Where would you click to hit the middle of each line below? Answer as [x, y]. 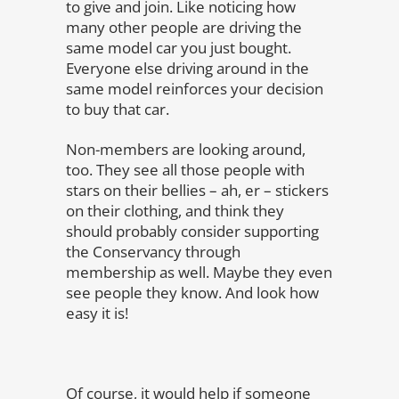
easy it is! [97, 313]
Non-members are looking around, [186, 149]
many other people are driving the [184, 27]
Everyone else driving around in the [187, 68]
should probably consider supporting [192, 231]
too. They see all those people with [185, 170]
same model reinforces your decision [195, 89]
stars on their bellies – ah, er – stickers [197, 190]
